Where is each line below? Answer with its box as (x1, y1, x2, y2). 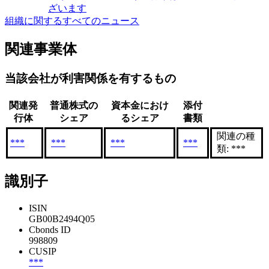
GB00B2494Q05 (29, 214, 95, 225)
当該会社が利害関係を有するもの (5, 71, 176, 85)
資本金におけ (110, 100, 169, 111)
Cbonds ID (29, 225, 71, 235)
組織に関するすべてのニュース (5, 15, 139, 26)
